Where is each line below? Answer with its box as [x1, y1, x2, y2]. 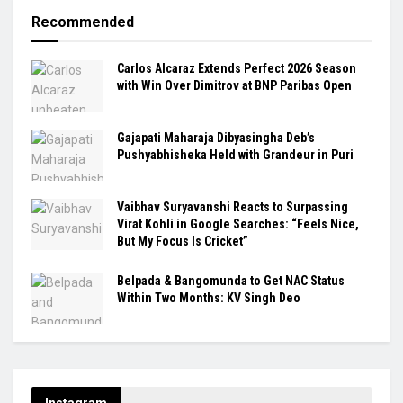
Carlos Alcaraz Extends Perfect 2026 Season [117, 60, 356, 76]
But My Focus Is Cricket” [117, 234, 248, 248]
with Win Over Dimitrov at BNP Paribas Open [117, 77, 352, 93]
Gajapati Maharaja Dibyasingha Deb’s [117, 130, 315, 145]
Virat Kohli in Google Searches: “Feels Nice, [117, 217, 359, 231]
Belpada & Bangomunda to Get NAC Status [117, 273, 345, 288]
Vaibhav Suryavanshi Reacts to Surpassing [117, 200, 348, 214]
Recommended [31, 13, 134, 31]
